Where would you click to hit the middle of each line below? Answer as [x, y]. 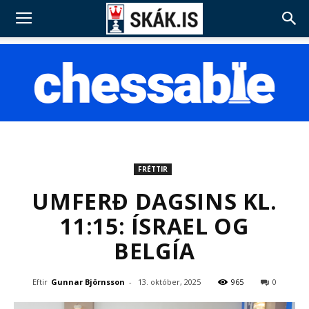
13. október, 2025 [169, 282]
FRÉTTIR [153, 169]
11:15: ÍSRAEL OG [154, 226]
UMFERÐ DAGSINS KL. [154, 201]
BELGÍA [154, 251]
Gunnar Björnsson [88, 282]
